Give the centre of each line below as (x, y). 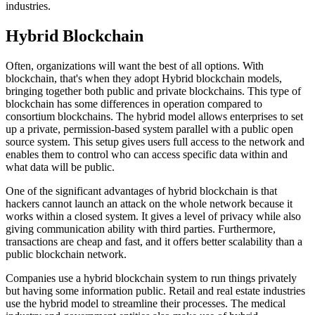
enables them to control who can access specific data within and (147, 154)
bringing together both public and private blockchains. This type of (153, 91)
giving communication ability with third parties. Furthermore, (141, 229)
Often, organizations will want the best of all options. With (135, 65)
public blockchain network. (66, 254)
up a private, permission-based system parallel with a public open (149, 129)
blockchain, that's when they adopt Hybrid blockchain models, (144, 78)
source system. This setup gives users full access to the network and (155, 141)
